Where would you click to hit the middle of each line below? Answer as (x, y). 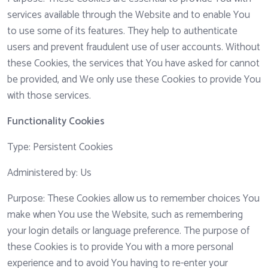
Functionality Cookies (56, 122)
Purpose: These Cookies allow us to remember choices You (133, 199)
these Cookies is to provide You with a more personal (120, 247)
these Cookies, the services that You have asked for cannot (133, 64)
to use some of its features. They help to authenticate (122, 31)
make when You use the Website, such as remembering (125, 215)
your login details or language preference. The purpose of (128, 231)
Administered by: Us (49, 173)
